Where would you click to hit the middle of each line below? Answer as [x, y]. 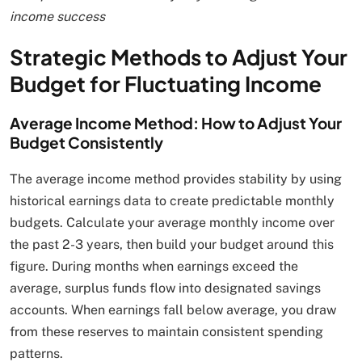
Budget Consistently [86, 143]
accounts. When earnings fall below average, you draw [173, 310]
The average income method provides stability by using [176, 179]
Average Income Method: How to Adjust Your [176, 123]
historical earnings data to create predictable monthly [172, 201]
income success [57, 17]
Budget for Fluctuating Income [166, 84]
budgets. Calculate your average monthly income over [172, 223]
